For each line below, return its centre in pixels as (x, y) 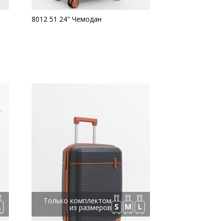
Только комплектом (77, 201)
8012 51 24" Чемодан (67, 19)
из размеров (91, 207)
